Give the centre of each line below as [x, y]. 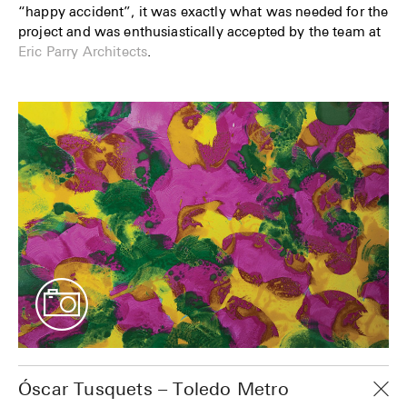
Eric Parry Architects [83, 50]
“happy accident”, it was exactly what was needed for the [203, 10]
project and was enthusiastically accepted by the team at [200, 30]
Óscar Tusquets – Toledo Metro [154, 389]
